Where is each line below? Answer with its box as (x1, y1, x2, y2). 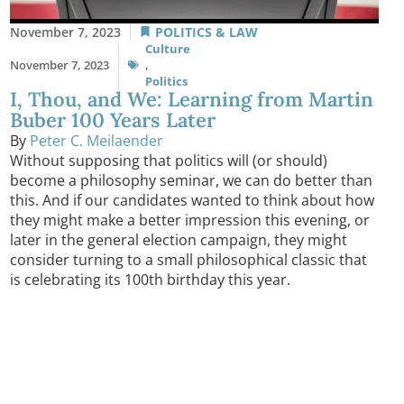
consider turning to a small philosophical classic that (9, 249, 367, 270)
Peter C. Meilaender (29, 130, 163, 151)
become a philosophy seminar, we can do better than (9, 170, 372, 190)
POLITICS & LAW (154, 23, 258, 41)
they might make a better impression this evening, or (9, 209, 370, 230)
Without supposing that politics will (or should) (9, 150, 327, 170)
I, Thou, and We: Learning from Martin (9, 86, 373, 112)
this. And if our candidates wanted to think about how (9, 189, 374, 210)
